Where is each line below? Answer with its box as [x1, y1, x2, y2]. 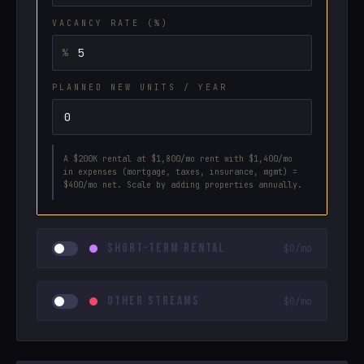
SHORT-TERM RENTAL [107, 240, 225, 256]
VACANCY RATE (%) [52, 18, 169, 28]
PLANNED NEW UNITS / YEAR [52, 82, 227, 93]
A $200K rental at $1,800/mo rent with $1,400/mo [63, 154, 292, 164]
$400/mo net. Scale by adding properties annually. [63, 180, 302, 190]
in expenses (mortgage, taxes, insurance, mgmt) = [63, 167, 297, 177]
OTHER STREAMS [107, 293, 200, 309]
